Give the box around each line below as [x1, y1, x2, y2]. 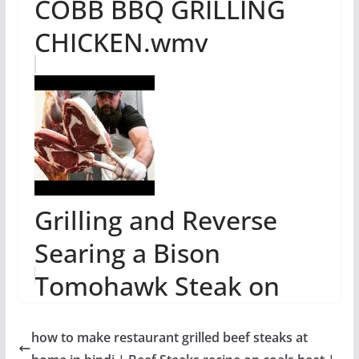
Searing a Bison [34, 236, 220, 270]
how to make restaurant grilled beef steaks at [30, 329, 308, 346]
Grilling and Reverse [34, 203, 277, 237]
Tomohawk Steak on [34, 268, 280, 303]
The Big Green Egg [34, 301, 254, 336]
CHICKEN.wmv [34, 25, 208, 59]
